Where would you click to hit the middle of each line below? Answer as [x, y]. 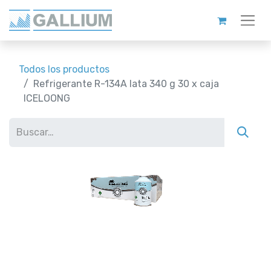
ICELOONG [47, 99]
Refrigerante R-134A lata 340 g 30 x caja [126, 84]
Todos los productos [64, 70]
